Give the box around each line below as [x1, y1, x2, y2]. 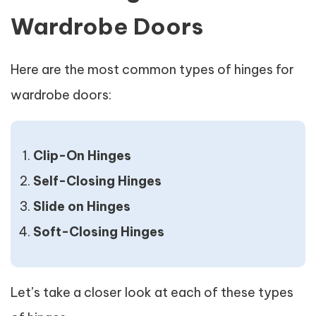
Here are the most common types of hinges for [11, 61, 294, 78]
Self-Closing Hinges [33, 173, 162, 189]
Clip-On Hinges [33, 147, 131, 164]
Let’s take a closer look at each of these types [11, 284, 293, 300]
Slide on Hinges [33, 198, 130, 214]
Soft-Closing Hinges [33, 224, 164, 240]
